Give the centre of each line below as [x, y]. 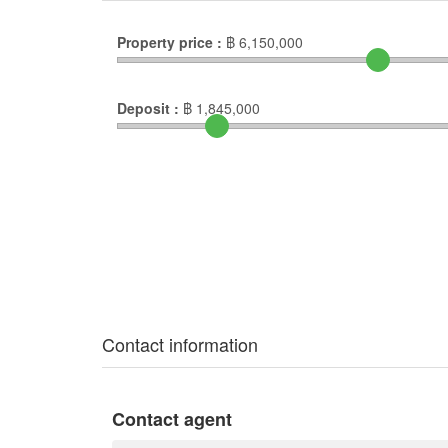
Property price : [169, 41]
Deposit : [148, 107]
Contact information [180, 343]
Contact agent [172, 418]
